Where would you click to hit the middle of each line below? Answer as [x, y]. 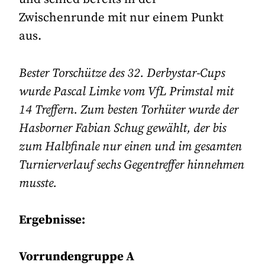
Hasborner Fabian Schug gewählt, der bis [123, 128]
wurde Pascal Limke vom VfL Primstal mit [127, 91]
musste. [38, 183]
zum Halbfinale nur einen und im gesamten [131, 146]
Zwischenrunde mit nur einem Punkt [122, 18]
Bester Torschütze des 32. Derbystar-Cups [122, 73]
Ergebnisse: [52, 220]
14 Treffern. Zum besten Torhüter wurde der [129, 110]
